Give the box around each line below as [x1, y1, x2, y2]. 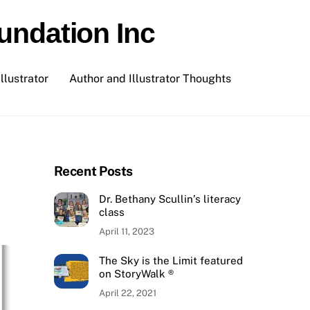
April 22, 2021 [98, 287, 156, 298]
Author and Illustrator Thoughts [69, 72, 231, 85]
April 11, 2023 [98, 226, 154, 237]
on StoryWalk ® [98, 267, 174, 280]
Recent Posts [53, 163, 134, 179]
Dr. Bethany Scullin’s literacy [98, 192, 241, 205]
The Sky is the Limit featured [98, 254, 243, 266]
